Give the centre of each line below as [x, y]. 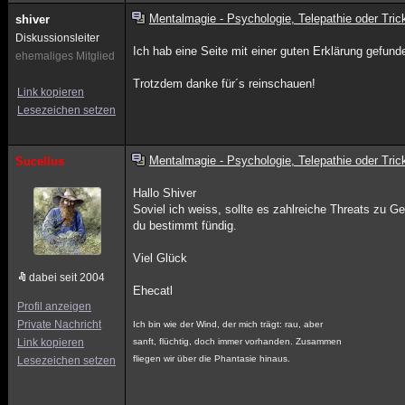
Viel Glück [160, 258]
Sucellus [40, 161]
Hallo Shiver [165, 193]
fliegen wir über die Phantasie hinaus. [212, 358]
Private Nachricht [59, 325]
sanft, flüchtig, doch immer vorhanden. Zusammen [238, 341]
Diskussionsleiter [57, 38]
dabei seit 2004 [67, 278]
